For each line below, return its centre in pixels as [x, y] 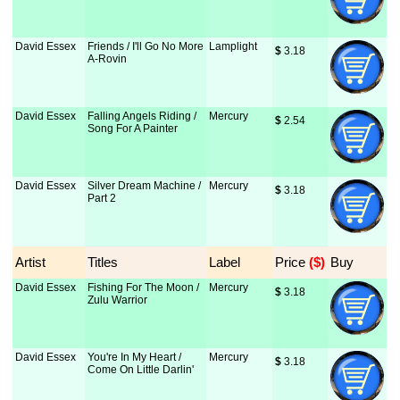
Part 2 [102, 198]
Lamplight [233, 46]
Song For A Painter [133, 129]
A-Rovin [108, 59]
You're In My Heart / [135, 357]
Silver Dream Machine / [145, 186]
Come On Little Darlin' [141, 370]
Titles [103, 262]
